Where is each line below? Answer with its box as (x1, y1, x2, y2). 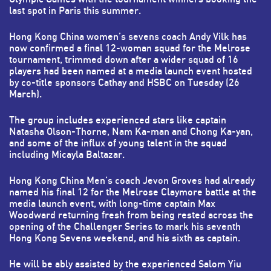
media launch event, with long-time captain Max (9, 197, 215, 210)
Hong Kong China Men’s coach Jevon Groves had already (9, 174, 255, 187)
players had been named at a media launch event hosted (9, 65, 252, 77)
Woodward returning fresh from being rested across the (9, 209, 253, 221)
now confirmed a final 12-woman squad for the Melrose (9, 42, 250, 54)
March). (9, 88, 42, 100)
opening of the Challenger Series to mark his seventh (9, 220, 241, 233)
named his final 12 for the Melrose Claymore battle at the (9, 186, 256, 198)
